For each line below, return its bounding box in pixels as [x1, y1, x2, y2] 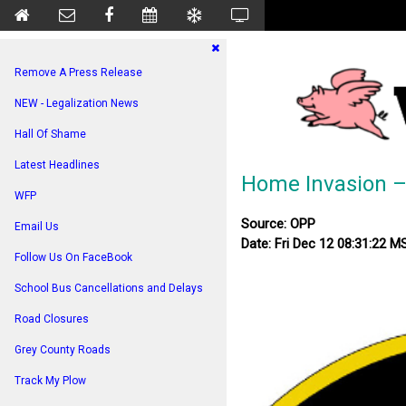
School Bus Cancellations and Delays [14, 282, 203, 295]
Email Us [14, 220, 59, 233]
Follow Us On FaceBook [14, 251, 132, 264]
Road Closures [14, 313, 89, 325]
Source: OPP [241, 215, 315, 232]
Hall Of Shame [14, 128, 86, 140]
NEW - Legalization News [14, 97, 139, 110]
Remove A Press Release [14, 66, 142, 79]
